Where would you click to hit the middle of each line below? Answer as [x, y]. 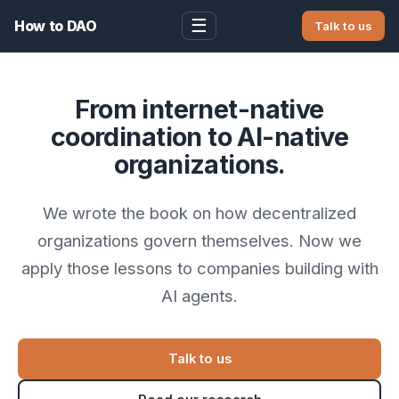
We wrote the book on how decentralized [199, 213]
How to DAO [56, 26]
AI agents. [199, 296]
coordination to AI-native [199, 137]
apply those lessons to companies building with [199, 268]
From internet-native [199, 109]
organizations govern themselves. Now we [199, 240]
